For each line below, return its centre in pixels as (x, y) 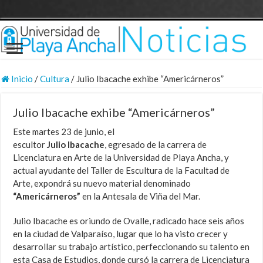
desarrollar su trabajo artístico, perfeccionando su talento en (131, 247)
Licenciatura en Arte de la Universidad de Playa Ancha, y (121, 158)
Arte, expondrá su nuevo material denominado (102, 183)
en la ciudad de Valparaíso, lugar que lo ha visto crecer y (121, 234)
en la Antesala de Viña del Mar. (141, 196)
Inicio (21, 79)
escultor (30, 145)
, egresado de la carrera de (156, 145)
